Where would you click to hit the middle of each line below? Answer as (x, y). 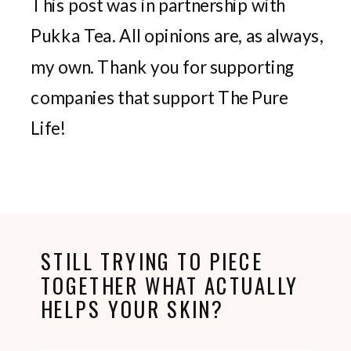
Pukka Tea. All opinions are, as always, (177, 36)
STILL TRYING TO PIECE (152, 261)
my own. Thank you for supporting (163, 67)
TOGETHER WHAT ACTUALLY (170, 284)
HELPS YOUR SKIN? (132, 309)
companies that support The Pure (159, 97)
